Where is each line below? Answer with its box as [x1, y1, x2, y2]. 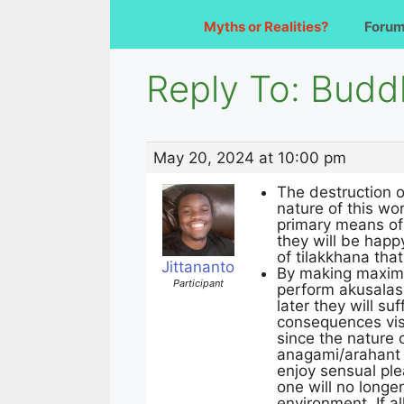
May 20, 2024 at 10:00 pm [153, 148, 346, 167]
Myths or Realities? [204, 17, 328, 35]
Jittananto [161, 257, 234, 276]
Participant [172, 276, 224, 289]
